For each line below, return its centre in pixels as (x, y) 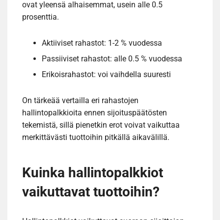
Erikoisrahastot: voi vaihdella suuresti (106, 75)
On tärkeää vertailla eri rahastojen (80, 101)
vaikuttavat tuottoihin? (91, 192)
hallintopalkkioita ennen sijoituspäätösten (95, 113)
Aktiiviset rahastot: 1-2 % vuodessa (102, 43)
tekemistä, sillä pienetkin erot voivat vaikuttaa (101, 125)
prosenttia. (41, 17)
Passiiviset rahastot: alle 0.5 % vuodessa (112, 59)
